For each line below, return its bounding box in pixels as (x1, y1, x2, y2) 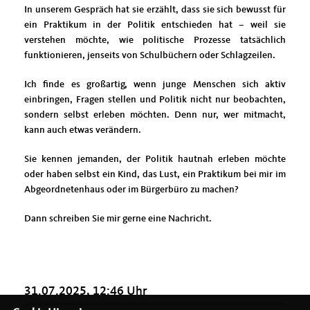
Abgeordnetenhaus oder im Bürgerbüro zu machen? (24, 184, 239, 194)
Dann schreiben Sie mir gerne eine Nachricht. (24, 213, 212, 224)
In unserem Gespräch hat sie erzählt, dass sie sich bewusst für (24, 4, 286, 15)
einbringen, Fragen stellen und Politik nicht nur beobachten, (24, 94, 286, 104)
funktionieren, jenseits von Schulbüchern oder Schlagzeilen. (24, 50, 275, 60)
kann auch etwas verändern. (24, 125, 141, 135)
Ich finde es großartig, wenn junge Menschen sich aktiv (24, 79, 286, 89)
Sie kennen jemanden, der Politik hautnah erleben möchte (24, 154, 286, 164)
